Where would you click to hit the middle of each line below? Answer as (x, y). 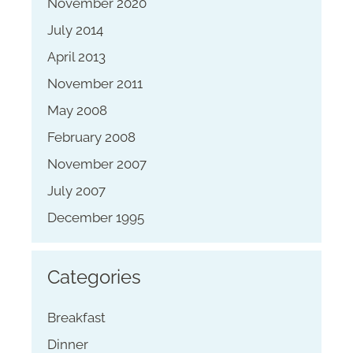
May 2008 (77, 110)
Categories (94, 277)
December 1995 (96, 217)
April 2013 (76, 56)
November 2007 (97, 163)
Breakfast (76, 318)
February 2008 (91, 137)
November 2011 (95, 83)
